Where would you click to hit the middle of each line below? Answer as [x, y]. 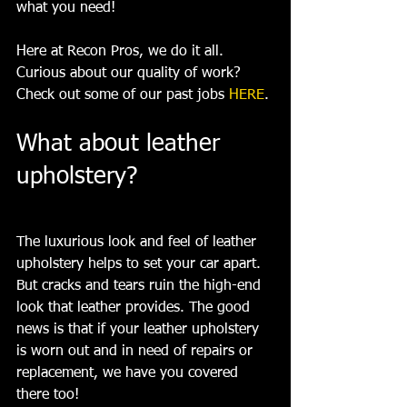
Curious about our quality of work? [131, 74]
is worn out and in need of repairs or [137, 352]
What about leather [122, 145]
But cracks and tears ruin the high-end [141, 287]
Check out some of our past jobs [123, 96]
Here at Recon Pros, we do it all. [122, 52]
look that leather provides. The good [135, 308]
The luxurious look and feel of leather [139, 243]
